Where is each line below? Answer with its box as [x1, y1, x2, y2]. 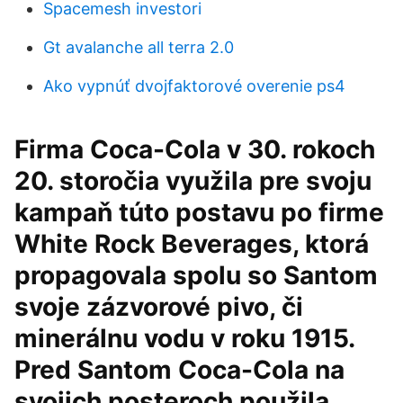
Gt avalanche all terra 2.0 [43, 38, 234, 57]
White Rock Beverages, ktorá [14, 228, 369, 259]
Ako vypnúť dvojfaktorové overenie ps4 [43, 76, 345, 95]
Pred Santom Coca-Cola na [14, 354, 345, 385]
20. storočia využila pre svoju [14, 166, 372, 196]
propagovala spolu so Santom [14, 260, 378, 291]
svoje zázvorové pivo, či [14, 291, 303, 322]
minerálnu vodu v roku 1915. [14, 323, 354, 354]
